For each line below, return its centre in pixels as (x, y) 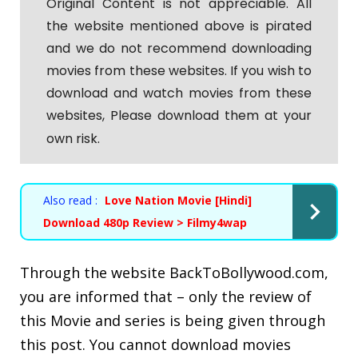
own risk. (74, 138)
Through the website (95, 273)
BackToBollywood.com (247, 273)
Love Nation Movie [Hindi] (178, 201)
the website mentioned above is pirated (179, 26)
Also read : (70, 201)
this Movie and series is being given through (173, 321)
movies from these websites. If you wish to (179, 70)
